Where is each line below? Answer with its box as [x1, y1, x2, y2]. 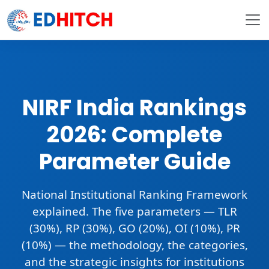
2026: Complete [47, 119, 222, 150]
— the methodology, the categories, [51, 237, 248, 253]
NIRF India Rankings [22, 92, 247, 123]
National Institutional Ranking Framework [22, 187, 247, 202]
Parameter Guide [38, 146, 231, 177]
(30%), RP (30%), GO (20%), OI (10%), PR [29, 220, 240, 236]
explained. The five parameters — [32, 204, 218, 219]
